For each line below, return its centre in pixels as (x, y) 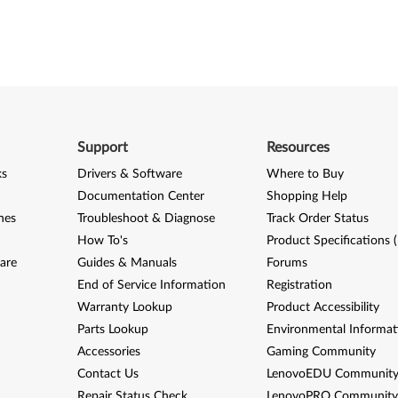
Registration (300, 285)
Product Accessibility (323, 307)
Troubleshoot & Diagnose (146, 218)
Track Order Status (318, 218)
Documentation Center (140, 196)
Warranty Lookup (124, 307)
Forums (287, 263)
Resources (298, 147)
